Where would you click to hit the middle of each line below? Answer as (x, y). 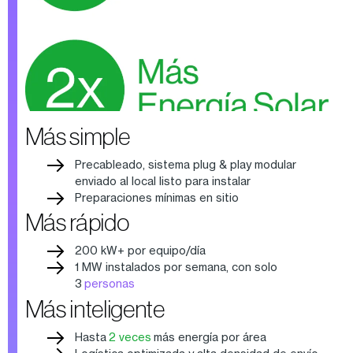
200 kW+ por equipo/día (141, 251)
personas (109, 284)
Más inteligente (95, 308)
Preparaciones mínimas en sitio (156, 197)
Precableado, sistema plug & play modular (185, 164)
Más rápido (77, 223)
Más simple (77, 136)
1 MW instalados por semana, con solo (176, 267)
